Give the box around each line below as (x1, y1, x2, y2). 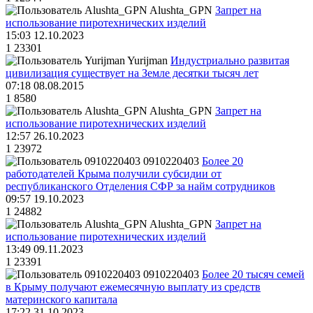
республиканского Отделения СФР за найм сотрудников (6, 180, 275, 193)
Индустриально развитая (170, 54, 289, 67)
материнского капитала (6, 293, 117, 306)
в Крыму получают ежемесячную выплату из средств (6, 281, 261, 293)
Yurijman (127, 54, 168, 67)
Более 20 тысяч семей (202, 268, 305, 281)
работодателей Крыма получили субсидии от (6, 168, 221, 180)
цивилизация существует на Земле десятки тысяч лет (6, 67, 259, 80)
